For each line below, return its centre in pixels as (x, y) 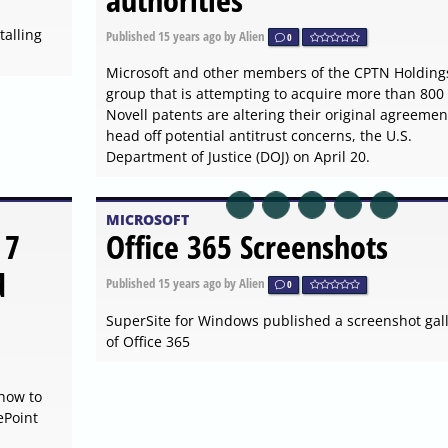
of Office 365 (147, 341)
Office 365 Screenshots (246, 247)
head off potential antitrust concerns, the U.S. (258, 136)
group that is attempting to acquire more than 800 (274, 94)
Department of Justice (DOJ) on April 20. (237, 157)
